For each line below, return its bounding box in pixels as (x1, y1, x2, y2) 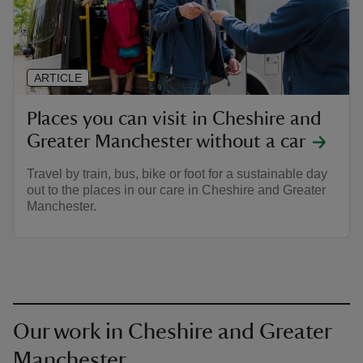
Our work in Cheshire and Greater (13, 320, 331, 344)
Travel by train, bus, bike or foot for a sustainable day (27, 167, 327, 181)
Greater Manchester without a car (27, 132, 306, 152)
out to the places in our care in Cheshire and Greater (27, 183, 326, 198)
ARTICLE (34, 71, 82, 85)
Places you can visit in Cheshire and (27, 109, 321, 130)
